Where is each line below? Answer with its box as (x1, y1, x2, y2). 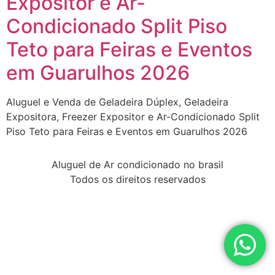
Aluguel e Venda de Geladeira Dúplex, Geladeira (6, 96, 228, 108)
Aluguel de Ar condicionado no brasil (52, 158, 223, 171)
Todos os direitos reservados (69, 173, 206, 186)
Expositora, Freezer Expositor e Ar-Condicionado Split (6, 110, 260, 123)
